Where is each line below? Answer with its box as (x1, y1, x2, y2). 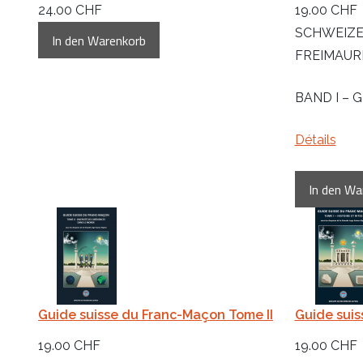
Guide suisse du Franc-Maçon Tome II (38, 307, 273, 323)
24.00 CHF (38, 2, 102, 19)
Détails (294, 132, 336, 148)
